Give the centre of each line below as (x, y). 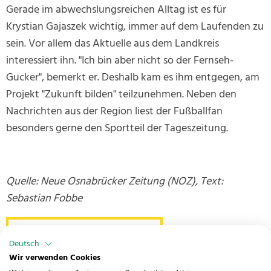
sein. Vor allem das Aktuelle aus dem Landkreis (113, 44)
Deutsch (24, 244)
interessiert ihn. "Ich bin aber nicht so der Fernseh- (120, 61)
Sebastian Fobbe (44, 199)
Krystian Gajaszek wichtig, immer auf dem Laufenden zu (135, 27)
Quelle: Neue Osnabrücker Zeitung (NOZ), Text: (115, 182)
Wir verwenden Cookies (55, 258)
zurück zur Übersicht (84, 236)
